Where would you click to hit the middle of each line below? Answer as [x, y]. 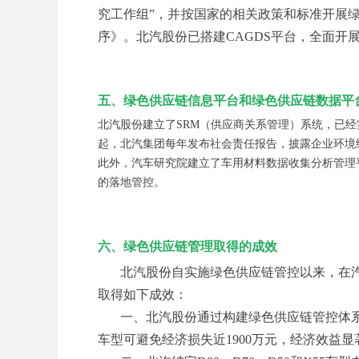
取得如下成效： [143, 295]
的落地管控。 [131, 183]
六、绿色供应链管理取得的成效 [188, 247]
